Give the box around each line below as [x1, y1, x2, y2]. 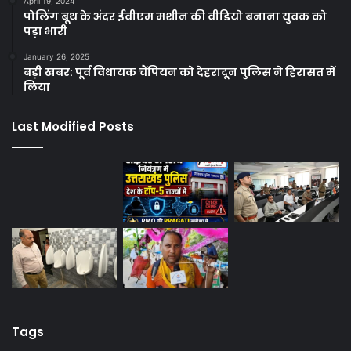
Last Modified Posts [12, 118, 134, 136]
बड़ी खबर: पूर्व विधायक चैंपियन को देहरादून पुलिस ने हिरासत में [24, 64, 335, 81]
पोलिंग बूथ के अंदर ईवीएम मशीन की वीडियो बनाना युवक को [24, 9, 327, 25]
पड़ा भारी [24, 24, 67, 40]
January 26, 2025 [24, 52, 89, 62]
